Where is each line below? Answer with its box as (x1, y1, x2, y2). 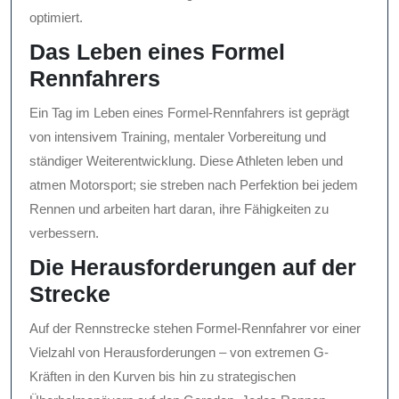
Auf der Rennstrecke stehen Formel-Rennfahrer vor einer (29, 321, 361, 337)
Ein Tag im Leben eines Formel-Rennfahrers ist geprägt (29, 105, 349, 121)
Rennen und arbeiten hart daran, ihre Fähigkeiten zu (29, 201, 329, 217)
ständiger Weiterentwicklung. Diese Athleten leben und (29, 153, 343, 169)
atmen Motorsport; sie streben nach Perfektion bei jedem (29, 177, 358, 193)
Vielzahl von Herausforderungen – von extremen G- (29, 345, 329, 361)
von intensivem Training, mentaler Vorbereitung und (29, 129, 326, 145)
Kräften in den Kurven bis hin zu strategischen (29, 369, 296, 385)
